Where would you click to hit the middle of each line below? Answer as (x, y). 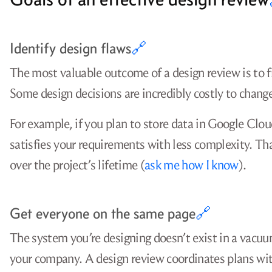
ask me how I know (191, 165)
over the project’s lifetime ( (77, 165)
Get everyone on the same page (103, 213)
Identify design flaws (70, 48)
